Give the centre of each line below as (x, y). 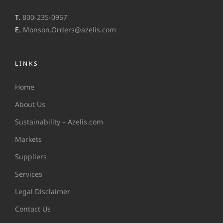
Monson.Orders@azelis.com (69, 30)
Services (29, 174)
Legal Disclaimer (43, 191)
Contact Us (33, 209)
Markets (28, 139)
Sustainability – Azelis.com (59, 122)
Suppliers (31, 157)
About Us (30, 104)
